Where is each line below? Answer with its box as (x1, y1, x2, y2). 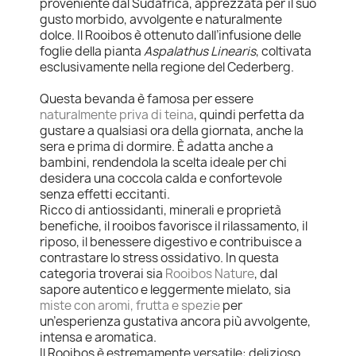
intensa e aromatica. (40, 328, 157, 346)
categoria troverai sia (40, 265, 165, 282)
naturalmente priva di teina (40, 106, 194, 123)
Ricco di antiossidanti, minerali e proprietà (40, 201, 281, 219)
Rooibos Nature (165, 265, 254, 282)
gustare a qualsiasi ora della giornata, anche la (40, 122, 304, 139)
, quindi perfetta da (194, 106, 304, 123)
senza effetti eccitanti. (40, 185, 170, 203)
